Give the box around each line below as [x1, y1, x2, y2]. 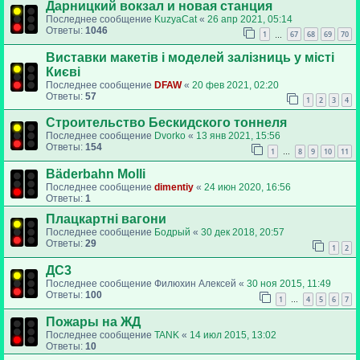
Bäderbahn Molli [46, 167, 145, 182]
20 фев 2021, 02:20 [192, 79, 279, 91]
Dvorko [154, 130, 186, 142]
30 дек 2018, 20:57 [201, 227, 284, 239]
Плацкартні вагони [46, 212, 166, 227]
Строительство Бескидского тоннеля [46, 116, 287, 130]
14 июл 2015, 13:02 [190, 329, 276, 341]
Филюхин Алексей [154, 277, 236, 289]
